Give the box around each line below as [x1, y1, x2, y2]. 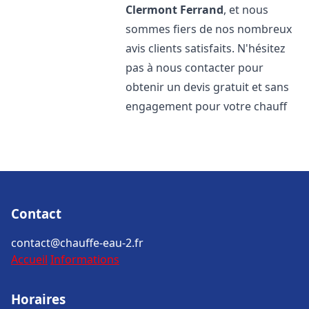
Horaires [11, 290, 66, 308]
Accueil [11, 252, 48, 267]
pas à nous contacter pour [126, 60, 264, 75]
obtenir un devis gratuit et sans [126, 79, 290, 94]
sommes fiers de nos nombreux [126, 21, 292, 37]
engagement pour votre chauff [126, 99, 288, 114]
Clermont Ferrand [126, 2, 224, 17]
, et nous [223, 2, 269, 17]
